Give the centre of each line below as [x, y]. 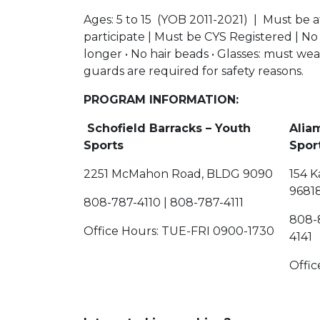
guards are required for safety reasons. [194, 71]
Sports [104, 145]
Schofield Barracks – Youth [167, 128]
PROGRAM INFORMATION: [161, 99]
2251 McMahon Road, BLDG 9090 [178, 174]
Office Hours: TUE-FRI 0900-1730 [179, 231]
